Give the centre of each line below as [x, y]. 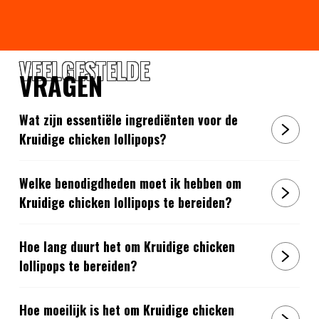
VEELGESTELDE [84, 70]
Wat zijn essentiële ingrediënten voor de [128, 119]
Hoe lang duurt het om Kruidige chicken [127, 246]
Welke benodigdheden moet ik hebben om [130, 183]
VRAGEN [61, 85]
